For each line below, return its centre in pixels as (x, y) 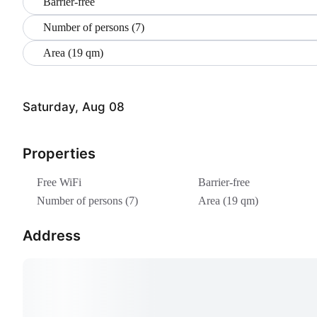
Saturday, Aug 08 (74, 107)
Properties (59, 153)
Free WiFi (59, 182)
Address (52, 235)
